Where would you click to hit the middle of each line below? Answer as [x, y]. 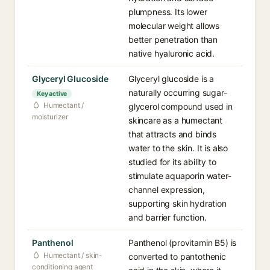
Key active [52, 94]
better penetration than [173, 39]
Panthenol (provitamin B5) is [183, 243]
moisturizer [50, 117]
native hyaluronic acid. [172, 53]
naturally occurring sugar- [178, 93]
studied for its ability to [172, 162]
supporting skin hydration [177, 203]
